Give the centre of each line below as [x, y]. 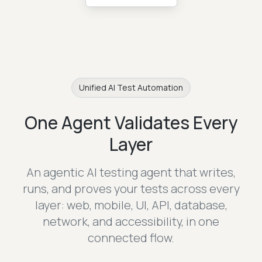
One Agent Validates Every [131, 123]
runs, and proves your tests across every [131, 189]
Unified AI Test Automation [131, 88]
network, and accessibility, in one [131, 222]
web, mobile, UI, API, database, [147, 205]
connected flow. [131, 238]
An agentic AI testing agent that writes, [131, 173]
